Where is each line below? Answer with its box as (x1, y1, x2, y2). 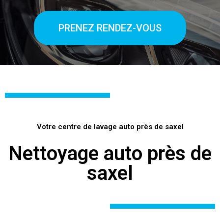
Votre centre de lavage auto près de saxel (36, 122, 184, 131)
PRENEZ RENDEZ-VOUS (58, 22, 162, 34)
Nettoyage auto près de (8, 142, 212, 165)
